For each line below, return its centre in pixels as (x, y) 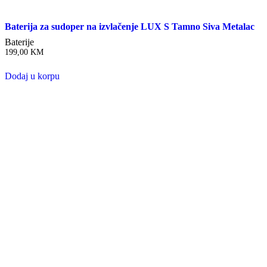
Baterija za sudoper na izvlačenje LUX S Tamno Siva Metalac (130, 26)
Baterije (19, 42)
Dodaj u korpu (32, 76)
